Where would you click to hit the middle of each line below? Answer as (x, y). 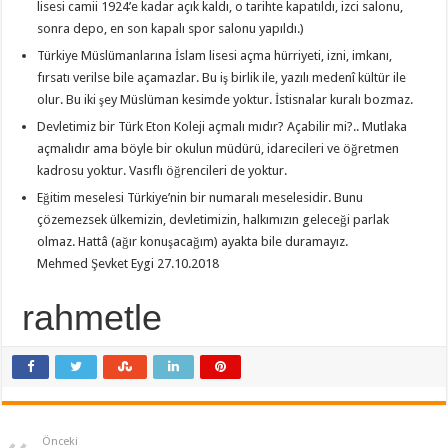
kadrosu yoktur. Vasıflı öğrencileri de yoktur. (162, 170)
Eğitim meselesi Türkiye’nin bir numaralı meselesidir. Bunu (200, 197)
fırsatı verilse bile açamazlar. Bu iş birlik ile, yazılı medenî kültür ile (222, 77)
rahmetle (92, 317)
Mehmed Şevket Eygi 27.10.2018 (128, 263)
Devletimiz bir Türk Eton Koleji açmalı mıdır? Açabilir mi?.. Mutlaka (222, 126)
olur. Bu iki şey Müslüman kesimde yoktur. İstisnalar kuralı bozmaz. (225, 99)
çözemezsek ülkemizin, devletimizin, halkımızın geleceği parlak (213, 219)
